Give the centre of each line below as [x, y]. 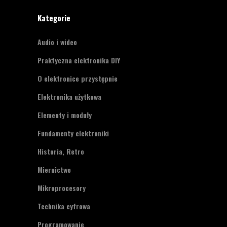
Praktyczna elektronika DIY [79, 60]
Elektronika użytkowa [69, 97]
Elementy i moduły [65, 115]
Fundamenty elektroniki [73, 133]
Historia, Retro [61, 152]
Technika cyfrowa [64, 206]
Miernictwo [54, 170]
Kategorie [54, 18]
